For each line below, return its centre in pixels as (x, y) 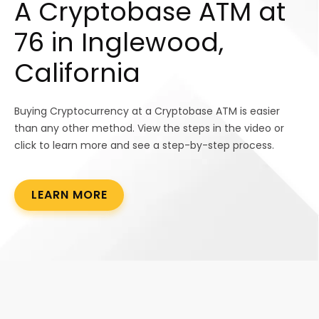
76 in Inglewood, (119, 43)
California (77, 73)
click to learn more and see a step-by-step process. (144, 146)
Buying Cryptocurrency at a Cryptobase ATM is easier (147, 111)
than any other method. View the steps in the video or (149, 129)
